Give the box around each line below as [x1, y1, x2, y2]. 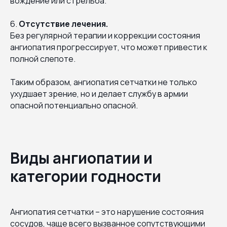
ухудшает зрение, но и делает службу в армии [10, 88, 188, 99]
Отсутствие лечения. [19, 18, 108, 29]
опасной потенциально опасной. [10, 99, 138, 111]
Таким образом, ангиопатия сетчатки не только [10, 76, 197, 88]
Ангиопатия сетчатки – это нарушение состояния [10, 206, 204, 217]
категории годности [10, 165, 161, 186]
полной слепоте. [10, 53, 75, 64]
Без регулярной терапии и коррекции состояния [10, 29, 200, 41]
